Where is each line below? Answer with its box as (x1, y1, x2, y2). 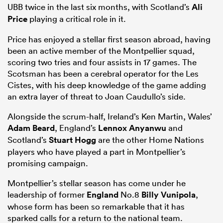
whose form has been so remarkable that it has (7, 201, 185, 212)
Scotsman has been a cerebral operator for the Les (7, 68, 199, 79)
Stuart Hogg (49, 134, 96, 146)
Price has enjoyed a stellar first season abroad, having (7, 34, 211, 45)
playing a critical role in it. (27, 13, 126, 24)
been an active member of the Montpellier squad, (7, 45, 195, 56)
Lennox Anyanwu (98, 122, 166, 134)
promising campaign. (7, 158, 88, 169)
